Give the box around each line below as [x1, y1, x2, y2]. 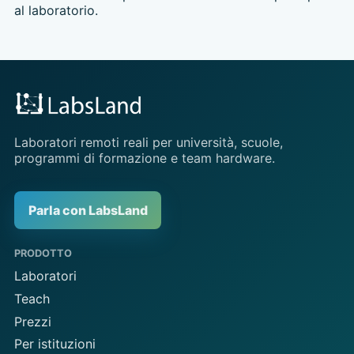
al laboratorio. [13, 2, 98, 18]
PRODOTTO [13, 247, 72, 260]
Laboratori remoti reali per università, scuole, [13, 134, 283, 151]
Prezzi [13, 313, 51, 330]
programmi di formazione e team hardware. [13, 150, 275, 167]
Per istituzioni [13, 336, 96, 352]
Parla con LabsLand [28, 201, 148, 218]
